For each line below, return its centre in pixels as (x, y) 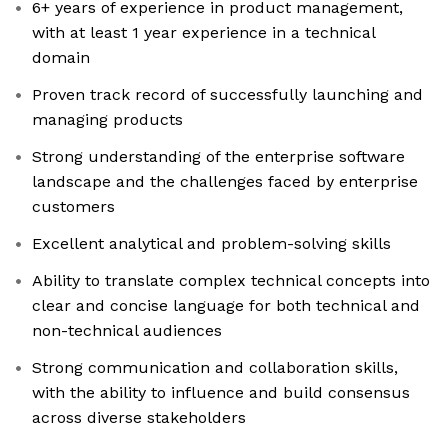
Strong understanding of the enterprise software (218, 157)
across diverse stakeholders (139, 418)
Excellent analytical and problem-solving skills (211, 244)
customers (73, 207)
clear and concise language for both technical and (226, 306)
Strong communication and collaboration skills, (215, 368)
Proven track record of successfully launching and (227, 95)
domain (61, 58)
